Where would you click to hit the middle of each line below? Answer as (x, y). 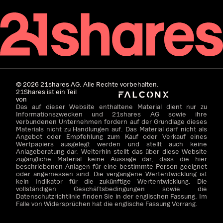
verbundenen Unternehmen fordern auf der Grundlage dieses (111, 121)
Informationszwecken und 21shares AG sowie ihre (111, 114)
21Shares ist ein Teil (46, 91)
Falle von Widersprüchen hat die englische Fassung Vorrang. (107, 203)
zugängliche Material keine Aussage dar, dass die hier (111, 159)
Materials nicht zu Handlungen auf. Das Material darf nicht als (111, 129)
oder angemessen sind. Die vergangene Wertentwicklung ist (111, 173)
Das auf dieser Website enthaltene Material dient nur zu (111, 106)
